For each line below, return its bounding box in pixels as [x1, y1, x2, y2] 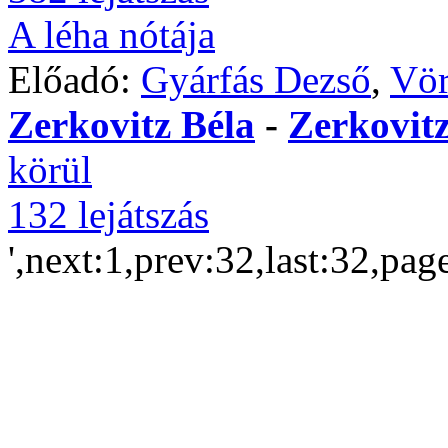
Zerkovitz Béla [8, 103, 255, 146]
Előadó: [8, 58, 141, 101]
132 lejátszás [8, 193, 209, 236]
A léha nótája [8, 13, 215, 56]
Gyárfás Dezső [141, 58, 371, 101]
